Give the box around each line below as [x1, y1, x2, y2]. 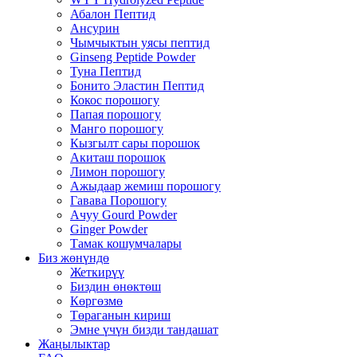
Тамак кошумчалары [70, 237, 182, 250]
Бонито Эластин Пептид [70, 79, 204, 92]
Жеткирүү [70, 265, 124, 279]
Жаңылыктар [38, 337, 110, 351]
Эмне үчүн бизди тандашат [70, 323, 218, 336]
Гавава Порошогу [70, 194, 167, 207]
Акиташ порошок [70, 151, 166, 164]
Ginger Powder [70, 222, 147, 236]
